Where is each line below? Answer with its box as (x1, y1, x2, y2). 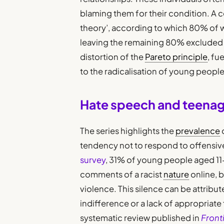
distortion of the (80, 51, 145, 62)
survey (80, 154, 106, 165)
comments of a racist (80, 168, 164, 179)
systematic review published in (80, 212, 200, 223)
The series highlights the (80, 125, 176, 136)
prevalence (175, 125, 220, 136)
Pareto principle (145, 51, 208, 62)
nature (163, 168, 189, 179)
